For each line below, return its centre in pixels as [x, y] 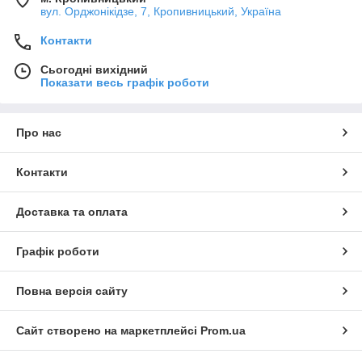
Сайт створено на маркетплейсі [108, 331]
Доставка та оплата [72, 212]
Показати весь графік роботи [125, 83]
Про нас [39, 133]
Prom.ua [223, 331]
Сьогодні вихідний [94, 70]
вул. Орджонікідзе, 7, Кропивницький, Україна [161, 12]
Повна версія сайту [72, 291]
